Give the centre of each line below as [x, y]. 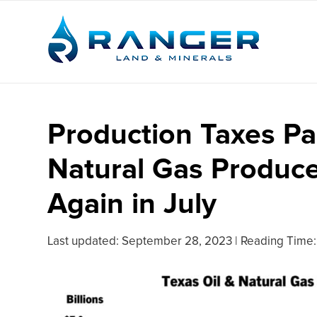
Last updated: [85, 242]
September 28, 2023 [177, 242]
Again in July [132, 205]
